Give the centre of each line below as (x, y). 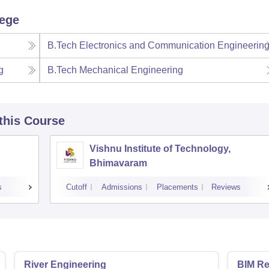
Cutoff (77, 187)
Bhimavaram (118, 163)
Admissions (122, 187)
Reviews (226, 187)
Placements (177, 187)
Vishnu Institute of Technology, (160, 149)
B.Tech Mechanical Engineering (116, 70)
